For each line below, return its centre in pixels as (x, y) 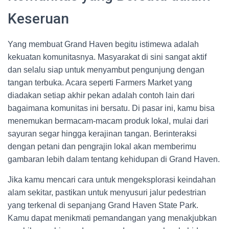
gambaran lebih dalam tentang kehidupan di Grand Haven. (114, 159)
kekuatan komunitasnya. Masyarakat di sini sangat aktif (107, 57)
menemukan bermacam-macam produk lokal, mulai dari (108, 121)
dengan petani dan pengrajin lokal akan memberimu (102, 146)
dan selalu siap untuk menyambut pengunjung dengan (106, 70)
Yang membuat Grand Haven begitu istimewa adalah (103, 44)
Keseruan (38, 19)
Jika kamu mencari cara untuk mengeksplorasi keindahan (112, 180)
